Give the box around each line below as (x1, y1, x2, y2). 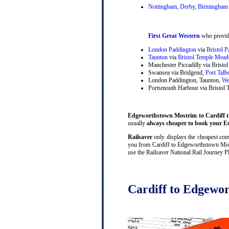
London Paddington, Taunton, (148, 76, 222, 84)
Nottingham (148, 3, 177, 10)
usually (128, 119, 147, 127)
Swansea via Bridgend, (148, 68, 205, 76)
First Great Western (148, 32, 200, 39)
